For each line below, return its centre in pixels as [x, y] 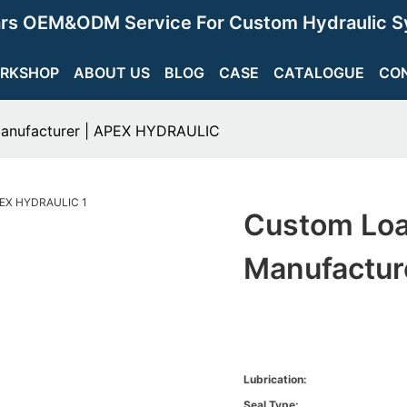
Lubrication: [276, 380]
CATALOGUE [319, 73]
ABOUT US [112, 73]
